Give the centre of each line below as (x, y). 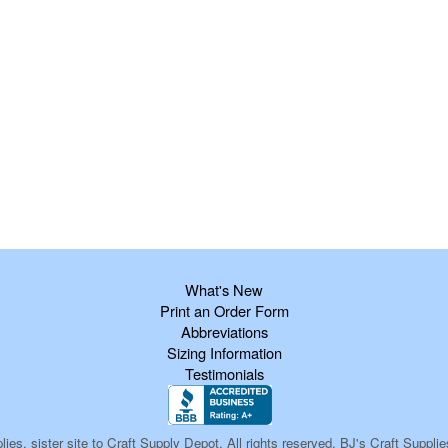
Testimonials (224, 373)
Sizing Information (224, 352)
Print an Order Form (224, 310)
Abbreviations (224, 331)
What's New (224, 289)
